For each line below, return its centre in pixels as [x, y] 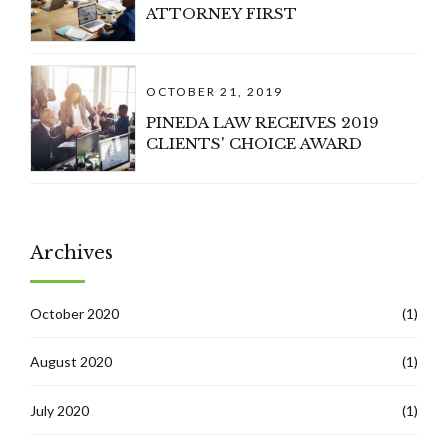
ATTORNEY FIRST [222, 13]
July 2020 [59, 410]
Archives [71, 253]
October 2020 [74, 313]
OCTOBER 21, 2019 [215, 91]
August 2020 [71, 362]
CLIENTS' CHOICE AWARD [254, 143]
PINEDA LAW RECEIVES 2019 [263, 122]
